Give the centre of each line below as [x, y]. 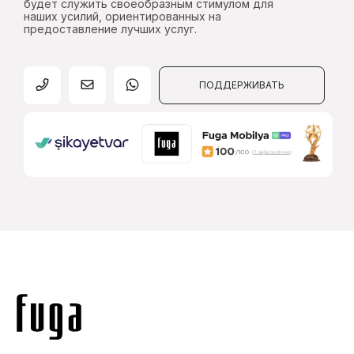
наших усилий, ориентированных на [122, 16]
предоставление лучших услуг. [110, 28]
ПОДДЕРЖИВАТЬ [242, 85]
